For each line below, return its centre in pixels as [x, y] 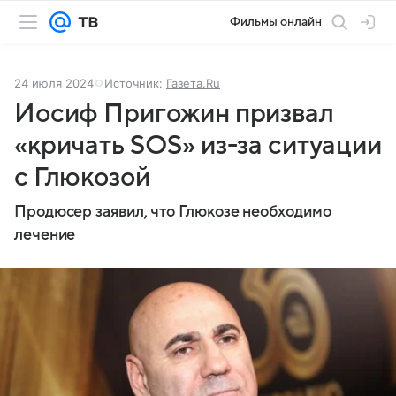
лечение [45, 235]
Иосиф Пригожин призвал [174, 114]
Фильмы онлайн [276, 22]
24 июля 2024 [54, 83]
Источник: [135, 83]
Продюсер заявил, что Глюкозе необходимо [173, 212]
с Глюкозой [82, 177]
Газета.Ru [193, 83]
